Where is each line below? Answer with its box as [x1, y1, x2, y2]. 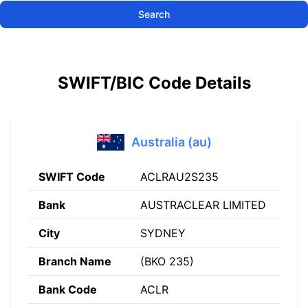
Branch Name [38, 254, 111, 268]
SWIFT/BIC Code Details [57, 73, 251, 93]
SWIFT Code [38, 170, 105, 184]
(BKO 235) [140, 254, 194, 268]
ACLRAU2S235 [140, 170, 219, 184]
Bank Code [38, 283, 97, 296]
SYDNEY [140, 226, 186, 240]
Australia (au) [131, 135, 212, 149]
